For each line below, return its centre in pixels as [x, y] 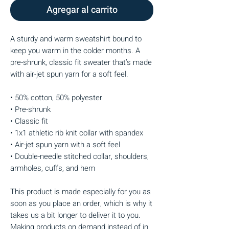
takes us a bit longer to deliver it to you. [75, 215]
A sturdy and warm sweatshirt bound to [76, 39]
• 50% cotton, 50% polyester [56, 97]
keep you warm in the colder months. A [75, 50]
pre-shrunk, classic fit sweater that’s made [81, 62]
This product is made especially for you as [81, 191]
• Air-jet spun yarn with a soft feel [65, 144]
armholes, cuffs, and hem [53, 168]
